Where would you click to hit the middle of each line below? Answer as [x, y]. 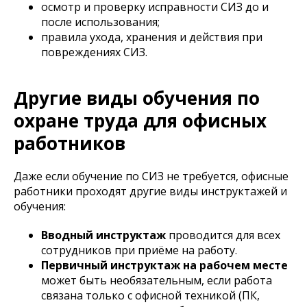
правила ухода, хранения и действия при [152, 37]
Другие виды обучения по [137, 98]
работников [70, 144]
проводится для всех [223, 235]
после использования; [100, 22]
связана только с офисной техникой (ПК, [150, 296]
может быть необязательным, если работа [157, 281]
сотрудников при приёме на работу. [139, 250]
